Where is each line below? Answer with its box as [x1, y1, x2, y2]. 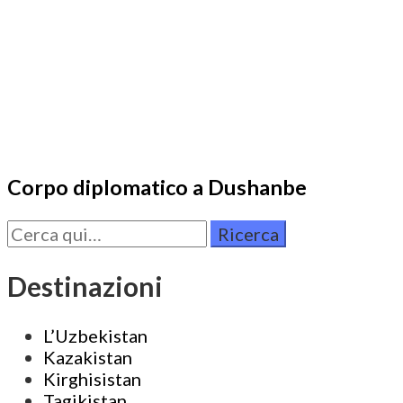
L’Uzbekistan [43, 324, 148, 346]
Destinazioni [7, 269, 163, 302]
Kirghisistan [43, 367, 141, 390]
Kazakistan [43, 345, 132, 368]
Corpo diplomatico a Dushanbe [7, 174, 307, 200]
